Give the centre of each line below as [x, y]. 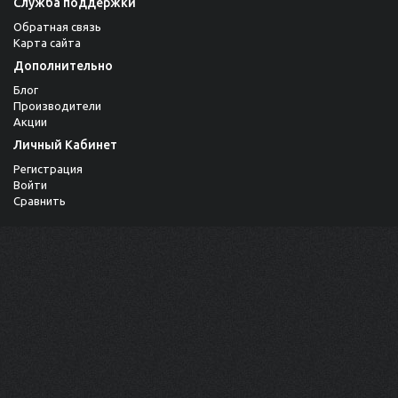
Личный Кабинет [65, 145]
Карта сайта [47, 43]
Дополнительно [63, 66]
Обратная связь [57, 27]
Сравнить [40, 201]
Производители [57, 106]
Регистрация [48, 169]
